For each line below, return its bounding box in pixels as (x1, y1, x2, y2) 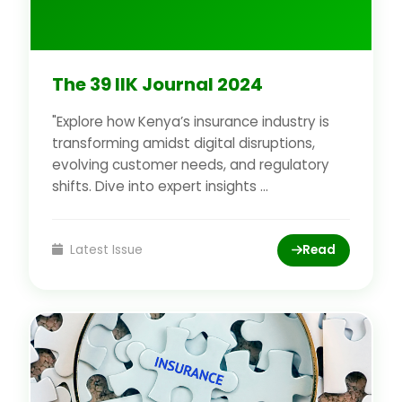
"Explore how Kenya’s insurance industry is (52, 111, 329, 131)
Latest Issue (66, 240, 143, 258)
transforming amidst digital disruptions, (52, 133, 315, 153)
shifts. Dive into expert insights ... (52, 176, 268, 196)
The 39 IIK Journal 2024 (52, 71, 263, 97)
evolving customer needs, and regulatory (52, 154, 329, 174)
